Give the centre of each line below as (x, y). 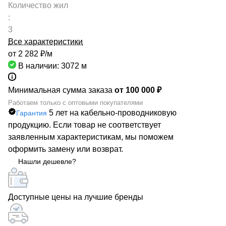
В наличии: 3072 (50, 66)
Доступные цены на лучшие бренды (76, 197)
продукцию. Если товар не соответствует (84, 125)
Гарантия (32, 113)
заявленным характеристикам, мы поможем (91, 137)
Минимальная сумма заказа (61, 90)
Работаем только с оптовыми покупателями (75, 103)
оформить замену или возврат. (66, 149)
